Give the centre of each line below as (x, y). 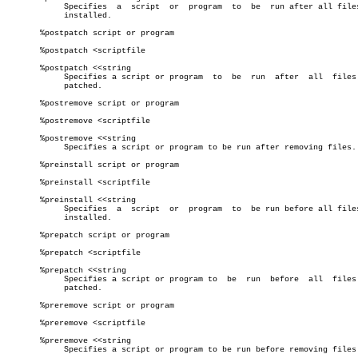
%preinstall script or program (93, 165)
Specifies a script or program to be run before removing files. (26, 350)
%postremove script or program (93, 103)
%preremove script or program (90, 306)
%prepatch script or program (88, 235)
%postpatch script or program (90, 33)
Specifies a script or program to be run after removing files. (26, 147)
